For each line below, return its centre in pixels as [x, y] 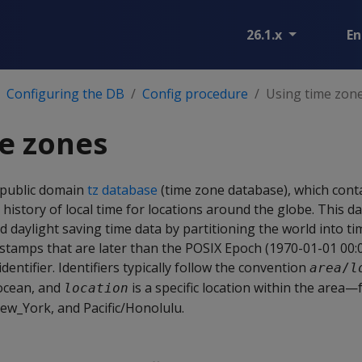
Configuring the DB [65, 94]
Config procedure [195, 94]
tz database [122, 190]
